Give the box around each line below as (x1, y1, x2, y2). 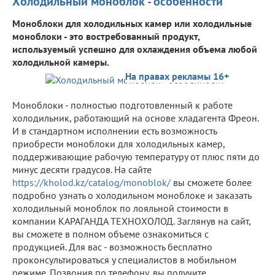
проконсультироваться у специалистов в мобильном (12, 253, 236, 266)
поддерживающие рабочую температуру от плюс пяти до (12, 150, 260, 163)
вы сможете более (171, 176, 252, 188)
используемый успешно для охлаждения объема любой (12, 42, 257, 55)
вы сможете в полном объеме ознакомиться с (12, 227, 209, 240)
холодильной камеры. (12, 55, 109, 68)
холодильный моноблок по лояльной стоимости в (12, 201, 228, 214)
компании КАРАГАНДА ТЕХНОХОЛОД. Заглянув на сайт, (12, 214, 250, 227)
